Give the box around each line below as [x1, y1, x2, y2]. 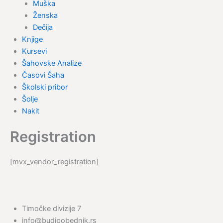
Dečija [32, 22, 53, 32]
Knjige [21, 34, 43, 44]
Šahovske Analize [21, 58, 82, 68]
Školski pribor [21, 82, 68, 92]
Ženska [32, 10, 58, 20]
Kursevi [21, 46, 47, 56]
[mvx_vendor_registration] [10, 157, 99, 167]
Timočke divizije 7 [21, 204, 81, 214]
